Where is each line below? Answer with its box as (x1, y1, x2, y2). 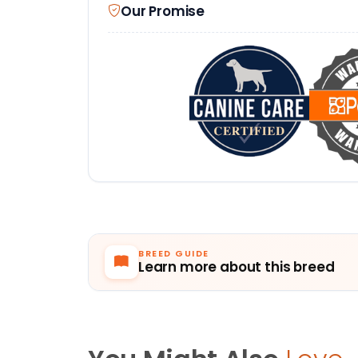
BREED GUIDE (138, 248, 209, 261)
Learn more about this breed (138, 257, 335, 277)
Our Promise (121, 2, 205, 22)
